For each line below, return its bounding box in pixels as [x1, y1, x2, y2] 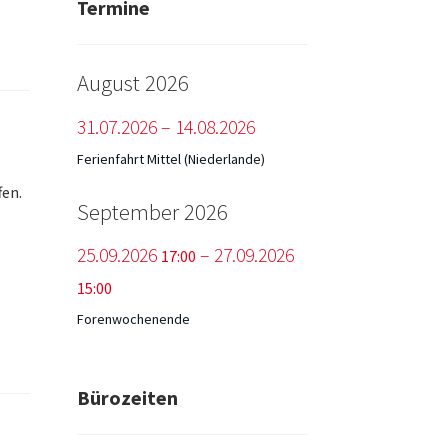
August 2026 [76, 68, 189, 97]
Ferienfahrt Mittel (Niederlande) [76, 149, 265, 168]
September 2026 [76, 197, 228, 226]
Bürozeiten [76, 385, 178, 411]
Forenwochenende [76, 310, 190, 329]
